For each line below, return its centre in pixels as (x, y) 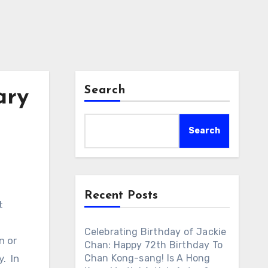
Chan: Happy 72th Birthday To (153, 245)
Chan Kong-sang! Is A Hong (147, 258)
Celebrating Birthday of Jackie (155, 232)
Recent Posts (121, 196)
